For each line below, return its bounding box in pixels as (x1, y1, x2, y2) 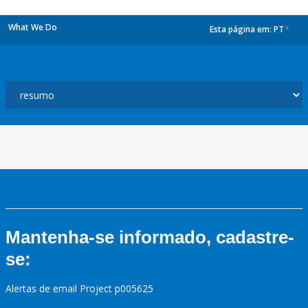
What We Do (8, 21, 57, 33)
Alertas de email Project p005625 (5, 282, 153, 295)
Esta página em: (210, 23, 274, 36)
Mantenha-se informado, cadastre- (5, 227, 294, 247)
